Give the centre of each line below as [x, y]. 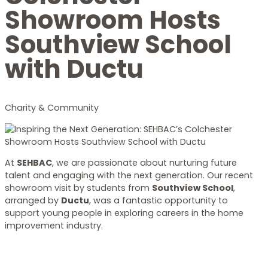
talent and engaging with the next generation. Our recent [129, 175]
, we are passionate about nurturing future [144, 162]
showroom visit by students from [78, 188]
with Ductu [74, 69]
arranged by [33, 200]
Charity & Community [52, 108]
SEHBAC [34, 162]
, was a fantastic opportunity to [159, 200]
